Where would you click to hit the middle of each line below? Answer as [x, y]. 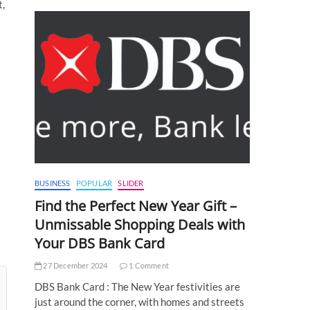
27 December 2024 [75, 266]
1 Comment [148, 266]
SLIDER [131, 183]
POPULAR [94, 183]
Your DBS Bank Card [100, 244]
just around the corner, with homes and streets [139, 302]
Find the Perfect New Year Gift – [136, 206]
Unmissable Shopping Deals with [140, 225]
